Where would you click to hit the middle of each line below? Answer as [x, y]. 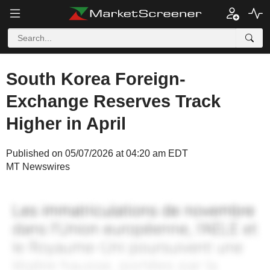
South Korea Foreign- [96, 79]
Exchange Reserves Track [113, 101]
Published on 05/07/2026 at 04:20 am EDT [97, 153]
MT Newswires [38, 167]
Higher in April [66, 124]
